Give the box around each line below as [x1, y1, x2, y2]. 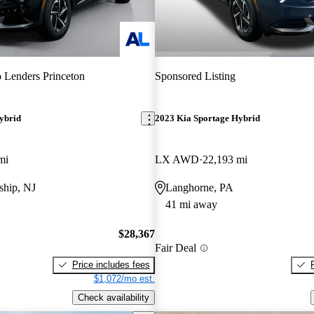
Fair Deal [154, 242, 196, 254]
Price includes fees [71, 259, 150, 270]
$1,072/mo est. [93, 273, 155, 284]
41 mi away [165, 198, 217, 211]
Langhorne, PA [165, 182, 233, 194]
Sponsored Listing [154, 69, 235, 82]
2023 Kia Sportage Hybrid [154, 113, 260, 124]
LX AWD [154, 153, 199, 166]
